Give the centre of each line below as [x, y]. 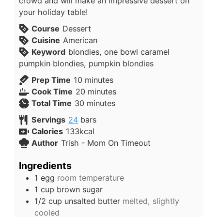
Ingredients [45, 166]
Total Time [52, 103]
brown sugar [79, 190]
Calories [47, 131]
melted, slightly [151, 201]
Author [45, 143]
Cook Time [52, 91]
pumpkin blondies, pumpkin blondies [86, 63]
